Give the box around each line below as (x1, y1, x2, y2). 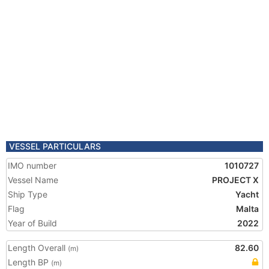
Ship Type (8, 189, 47, 199)
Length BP (8, 257, 51, 267)
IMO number (8, 160, 56, 171)
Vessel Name (8, 175, 58, 185)
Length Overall (8, 243, 68, 253)
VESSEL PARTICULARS (9, 141, 101, 151)
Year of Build (8, 218, 57, 228)
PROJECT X (212, 175, 259, 185)
